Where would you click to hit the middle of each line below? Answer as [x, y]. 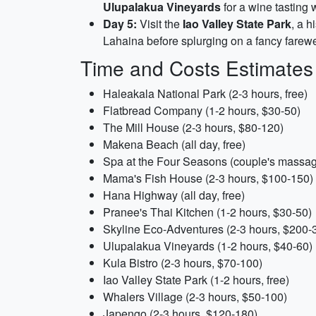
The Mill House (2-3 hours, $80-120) [193, 127]
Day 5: [120, 24]
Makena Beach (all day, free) [174, 144]
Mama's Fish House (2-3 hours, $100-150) [208, 178]
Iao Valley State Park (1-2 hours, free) [196, 280]
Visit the [160, 24]
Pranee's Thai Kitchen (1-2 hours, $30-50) [207, 212]
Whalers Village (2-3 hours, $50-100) [195, 297]
